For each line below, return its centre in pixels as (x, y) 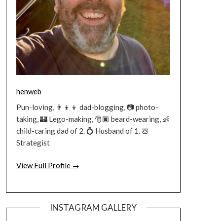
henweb (29, 91)
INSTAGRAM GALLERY (93, 207)
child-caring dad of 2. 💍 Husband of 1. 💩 (82, 130)
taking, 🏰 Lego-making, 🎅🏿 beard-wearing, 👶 (93, 119)
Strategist (33, 142)
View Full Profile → (48, 165)
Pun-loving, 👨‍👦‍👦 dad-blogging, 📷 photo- (87, 107)
